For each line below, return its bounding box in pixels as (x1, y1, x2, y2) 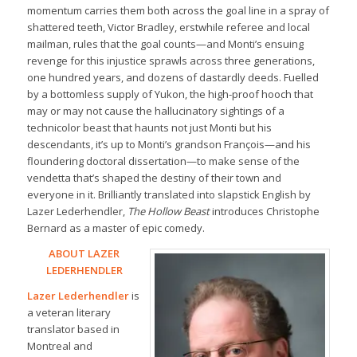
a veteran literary (26, 304, 111, 320)
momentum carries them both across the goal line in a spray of (26, 2, 329, 18)
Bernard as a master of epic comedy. (26, 220, 205, 235)
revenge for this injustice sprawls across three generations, (26, 53, 315, 68)
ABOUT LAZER (49, 245, 120, 261)
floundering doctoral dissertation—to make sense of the (26, 153, 300, 168)
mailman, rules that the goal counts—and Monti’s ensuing (26, 36, 304, 51)
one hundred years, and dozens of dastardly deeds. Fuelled (26, 69, 319, 84)
